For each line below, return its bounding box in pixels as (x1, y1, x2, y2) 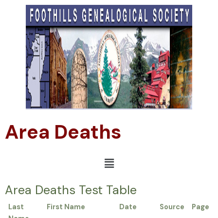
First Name (47, 202, 86, 212)
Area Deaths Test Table (5, 182, 137, 199)
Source (160, 202, 185, 212)
